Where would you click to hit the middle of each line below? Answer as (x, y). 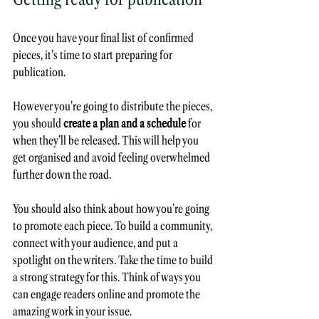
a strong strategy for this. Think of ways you (108, 277)
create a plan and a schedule (125, 124)
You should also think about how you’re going (112, 209)
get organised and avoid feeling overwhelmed (113, 158)
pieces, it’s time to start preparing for (94, 55)
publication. (40, 72)
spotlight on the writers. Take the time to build (114, 260)
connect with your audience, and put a (96, 243)
